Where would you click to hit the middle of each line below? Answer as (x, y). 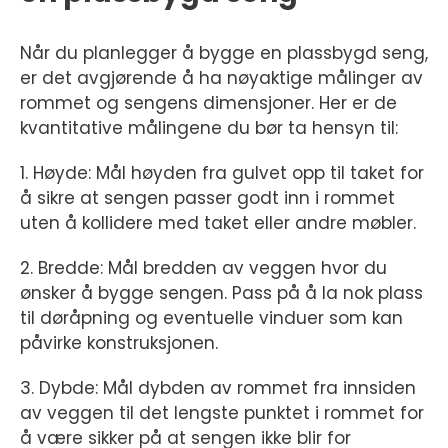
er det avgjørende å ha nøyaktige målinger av (221, 77)
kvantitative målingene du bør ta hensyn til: (209, 127)
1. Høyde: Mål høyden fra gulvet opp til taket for (222, 172)
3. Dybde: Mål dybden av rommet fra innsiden (218, 387)
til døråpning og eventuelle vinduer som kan (211, 317)
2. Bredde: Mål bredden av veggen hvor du (203, 267)
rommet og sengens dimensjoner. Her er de (208, 102)
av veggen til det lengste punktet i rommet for (222, 412)
